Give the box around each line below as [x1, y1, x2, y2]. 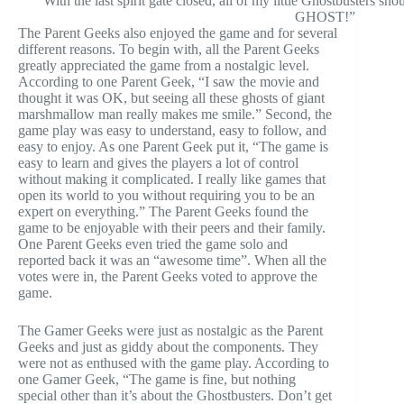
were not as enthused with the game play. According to [18, 354, 329, 371]
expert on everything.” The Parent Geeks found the [18, 203, 308, 219]
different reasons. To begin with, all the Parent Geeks [18, 41, 319, 57]
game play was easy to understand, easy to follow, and [18, 122, 326, 138]
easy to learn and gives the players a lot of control [18, 154, 298, 170]
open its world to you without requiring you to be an [18, 187, 315, 203]
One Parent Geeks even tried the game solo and [18, 235, 288, 252]
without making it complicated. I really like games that [18, 170, 326, 187]
